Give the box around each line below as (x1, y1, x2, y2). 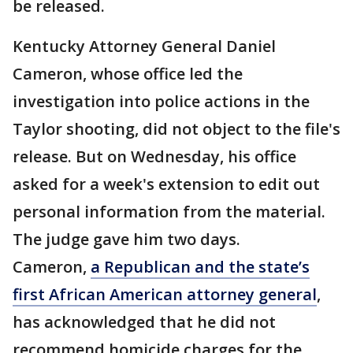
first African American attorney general (13, 284, 317, 305)
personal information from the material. (13, 201, 325, 222)
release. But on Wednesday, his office (13, 146, 296, 167)
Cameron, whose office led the (13, 63, 243, 84)
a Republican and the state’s (91, 256, 310, 277)
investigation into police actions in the (13, 91, 310, 112)
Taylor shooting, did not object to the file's (13, 118, 340, 139)
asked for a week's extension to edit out (13, 173, 320, 195)
